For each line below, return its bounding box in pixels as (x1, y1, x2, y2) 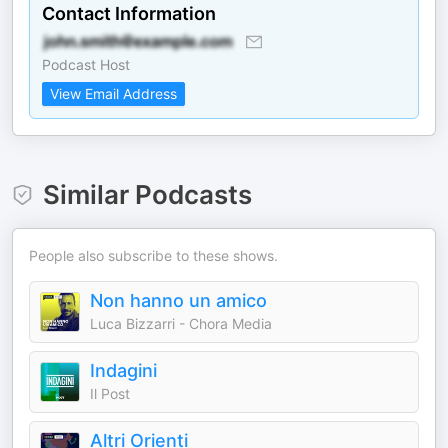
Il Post (90, 385, 130, 402)
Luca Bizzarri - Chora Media (90, 315, 272, 332)
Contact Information (42, 3, 216, 24)
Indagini (90, 360, 157, 381)
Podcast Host (42, 56, 130, 73)
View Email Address (50, 85, 177, 102)
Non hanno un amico (90, 290, 267, 311)
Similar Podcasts (42, 179, 252, 210)
